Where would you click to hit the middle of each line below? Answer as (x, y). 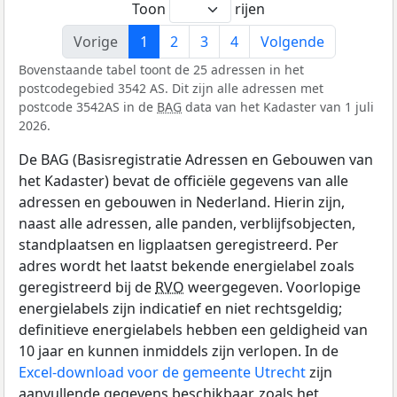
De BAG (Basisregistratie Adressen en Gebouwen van (196, 159)
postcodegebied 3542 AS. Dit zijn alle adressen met (171, 88)
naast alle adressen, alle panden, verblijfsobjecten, (187, 223)
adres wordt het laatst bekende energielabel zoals (187, 265)
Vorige (95, 41)
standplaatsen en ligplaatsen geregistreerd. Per (179, 244)
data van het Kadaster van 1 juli (278, 106)
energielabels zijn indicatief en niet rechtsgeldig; (180, 308)
